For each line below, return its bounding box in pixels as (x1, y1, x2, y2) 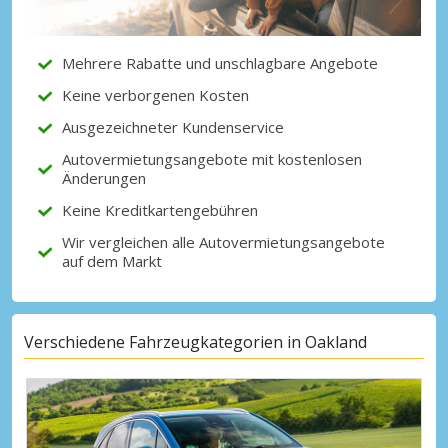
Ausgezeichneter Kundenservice (62, 117, 284, 138)
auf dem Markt (62, 251, 162, 272)
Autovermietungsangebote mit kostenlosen (62, 149, 362, 170)
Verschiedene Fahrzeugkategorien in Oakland (24, 330, 367, 353)
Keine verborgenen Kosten (62, 85, 249, 106)
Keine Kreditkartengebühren (62, 200, 258, 221)
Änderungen (62, 168, 146, 189)
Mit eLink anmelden (172, 89, 300, 109)
